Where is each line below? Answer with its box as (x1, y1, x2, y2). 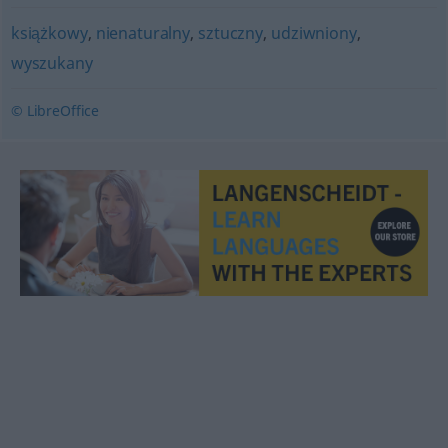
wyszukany (10, 52, 93, 74)
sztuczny (198, 22, 263, 44)
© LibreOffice (10, 101, 100, 120)
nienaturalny (95, 22, 190, 44)
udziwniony (271, 22, 357, 44)
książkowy (10, 22, 88, 44)
